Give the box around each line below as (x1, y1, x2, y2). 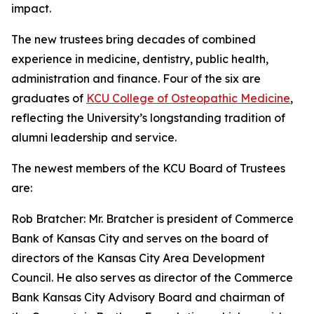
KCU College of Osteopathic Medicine (86, 91, 290, 106)
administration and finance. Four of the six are (11, 71, 261, 86)
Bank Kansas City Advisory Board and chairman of (11, 290, 285, 305)
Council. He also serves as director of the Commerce (11, 271, 293, 285)
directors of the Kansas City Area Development (11, 251, 265, 266)
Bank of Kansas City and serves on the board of (11, 231, 268, 246)
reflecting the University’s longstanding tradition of (11, 111, 285, 125)
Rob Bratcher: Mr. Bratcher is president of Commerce (11, 212, 294, 226)
